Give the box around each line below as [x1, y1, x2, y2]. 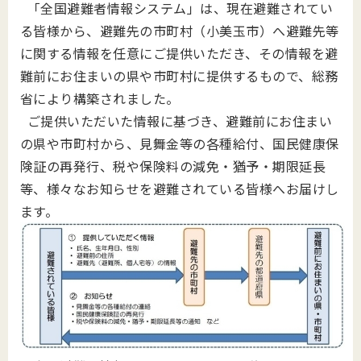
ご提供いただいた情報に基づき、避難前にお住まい [20, 111, 333, 131]
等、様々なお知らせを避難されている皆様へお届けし [20, 179, 339, 199]
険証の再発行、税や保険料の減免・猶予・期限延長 [20, 156, 326, 176]
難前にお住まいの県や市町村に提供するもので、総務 [20, 66, 338, 86]
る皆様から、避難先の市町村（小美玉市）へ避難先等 [20, 21, 339, 41]
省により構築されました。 [20, 89, 180, 109]
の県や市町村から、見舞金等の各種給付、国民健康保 [20, 134, 339, 154]
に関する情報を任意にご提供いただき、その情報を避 [20, 44, 338, 64]
